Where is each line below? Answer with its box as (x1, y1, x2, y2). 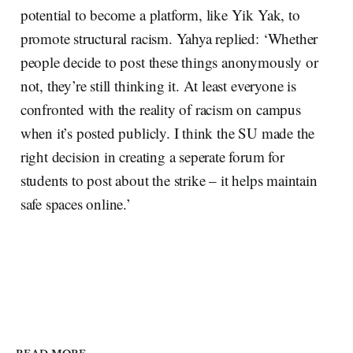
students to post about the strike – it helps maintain (20, 169, 318, 190)
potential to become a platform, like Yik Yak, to (20, 4, 300, 24)
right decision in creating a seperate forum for (20, 146, 284, 166)
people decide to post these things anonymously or (20, 51, 318, 72)
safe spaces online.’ (20, 193, 131, 214)
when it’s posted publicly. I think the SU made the (20, 122, 315, 143)
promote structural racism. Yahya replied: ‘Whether (20, 28, 318, 48)
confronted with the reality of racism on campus (20, 98, 301, 119)
